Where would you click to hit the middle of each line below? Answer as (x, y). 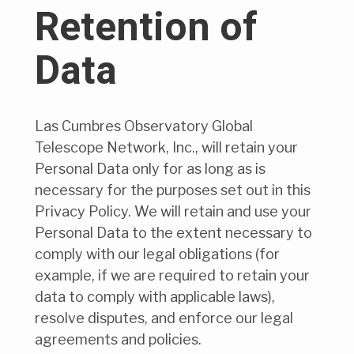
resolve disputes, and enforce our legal (164, 318)
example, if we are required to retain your (172, 276)
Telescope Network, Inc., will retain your (166, 148)
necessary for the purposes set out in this (173, 190)
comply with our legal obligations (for (157, 254)
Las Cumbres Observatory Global (144, 126)
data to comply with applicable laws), (155, 297)
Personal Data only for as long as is (150, 169)
